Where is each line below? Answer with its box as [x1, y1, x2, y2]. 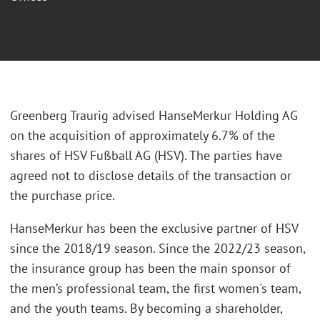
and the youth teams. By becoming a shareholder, [10, 299, 282, 316]
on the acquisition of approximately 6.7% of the [10, 127, 275, 144]
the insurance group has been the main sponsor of [10, 259, 291, 276]
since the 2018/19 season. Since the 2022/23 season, [10, 239, 305, 256]
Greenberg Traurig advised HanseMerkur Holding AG [10, 107, 298, 124]
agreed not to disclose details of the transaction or [10, 167, 291, 184]
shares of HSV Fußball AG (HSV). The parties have [10, 147, 282, 164]
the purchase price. [10, 187, 115, 204]
